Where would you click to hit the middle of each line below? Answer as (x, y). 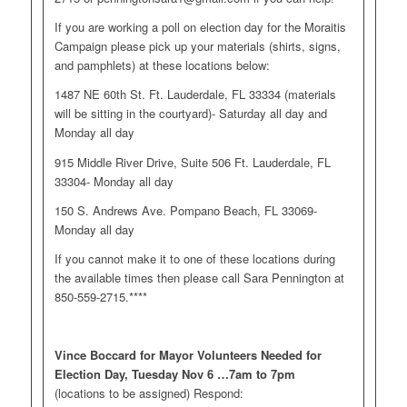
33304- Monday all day (114, 181)
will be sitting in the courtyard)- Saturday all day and (190, 114)
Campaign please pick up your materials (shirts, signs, (197, 46)
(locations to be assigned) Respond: (149, 392)
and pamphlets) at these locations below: (162, 65)
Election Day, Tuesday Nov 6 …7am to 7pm (174, 373)
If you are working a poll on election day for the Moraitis (200, 27)
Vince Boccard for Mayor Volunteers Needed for (188, 354)
